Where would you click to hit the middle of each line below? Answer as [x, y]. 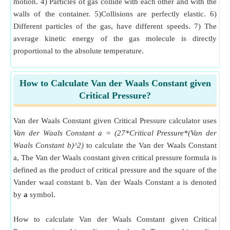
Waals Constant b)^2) [49, 145]
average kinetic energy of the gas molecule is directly [115, 39]
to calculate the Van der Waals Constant [150, 145]
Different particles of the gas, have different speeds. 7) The [115, 26]
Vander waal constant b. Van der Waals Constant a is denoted [115, 182]
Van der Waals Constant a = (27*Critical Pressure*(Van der [115, 133]
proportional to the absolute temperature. [79, 51]
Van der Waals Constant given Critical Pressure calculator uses [115, 121]
